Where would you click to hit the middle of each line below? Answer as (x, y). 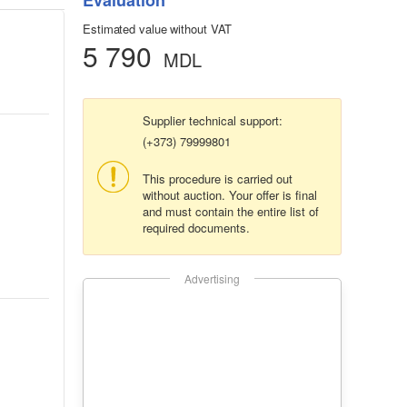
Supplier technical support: (213, 121)
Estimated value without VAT (158, 29)
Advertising (212, 279)
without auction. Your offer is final (230, 195)
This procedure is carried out (218, 179)
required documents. (196, 228)
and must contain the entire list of (231, 212)
